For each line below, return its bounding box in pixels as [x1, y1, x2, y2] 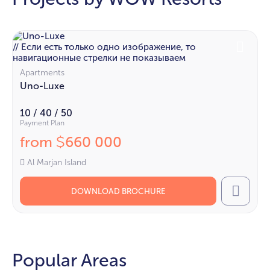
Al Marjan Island [27, 157, 86, 168]
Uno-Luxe [20, 80, 64, 92]
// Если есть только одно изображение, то [13, 41, 196, 52]
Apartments [20, 67, 64, 78]
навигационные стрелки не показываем [13, 52, 186, 63]
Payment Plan [20, 118, 64, 127]
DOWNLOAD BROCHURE [71, 186, 166, 196]
